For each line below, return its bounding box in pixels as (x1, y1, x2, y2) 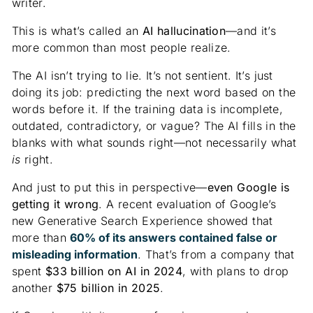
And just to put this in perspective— (11, 180, 208, 194)
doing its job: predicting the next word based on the (11, 85, 296, 99)
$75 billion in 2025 (56, 280, 161, 295)
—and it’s (226, 23, 277, 38)
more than (11, 230, 71, 245)
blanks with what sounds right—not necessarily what (11, 135, 297, 150)
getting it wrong (11, 196, 99, 211)
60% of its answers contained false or (70, 230, 278, 245)
